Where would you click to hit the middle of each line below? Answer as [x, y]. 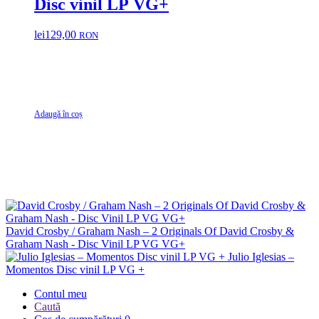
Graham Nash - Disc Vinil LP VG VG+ [95, 244]
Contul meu [61, 293]
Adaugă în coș [58, 114]
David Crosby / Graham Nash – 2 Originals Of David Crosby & [150, 231]
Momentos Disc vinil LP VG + [75, 269]
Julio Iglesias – [261, 256]
